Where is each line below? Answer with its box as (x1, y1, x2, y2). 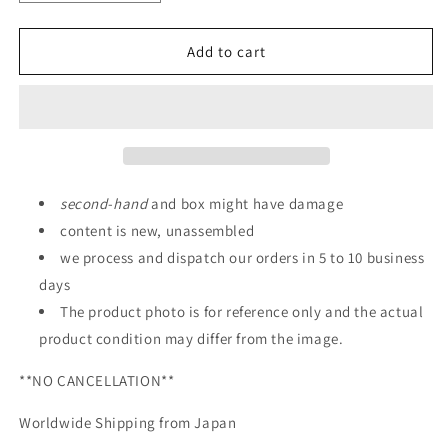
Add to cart (186, 41, 266, 61)
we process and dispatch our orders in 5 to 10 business (60, 248, 425, 267)
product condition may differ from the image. (39, 329, 344, 348)
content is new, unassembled (60, 221, 255, 240)
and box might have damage (147, 194, 344, 213)
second (60, 194, 108, 213)
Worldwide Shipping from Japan (19, 413, 237, 432)
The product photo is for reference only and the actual (60, 302, 424, 321)
